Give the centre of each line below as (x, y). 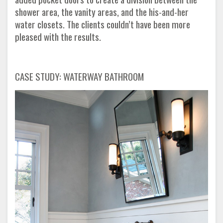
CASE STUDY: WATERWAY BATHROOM (79, 76)
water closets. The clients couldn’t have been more (103, 24)
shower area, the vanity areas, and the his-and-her (102, 11)
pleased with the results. (58, 36)
